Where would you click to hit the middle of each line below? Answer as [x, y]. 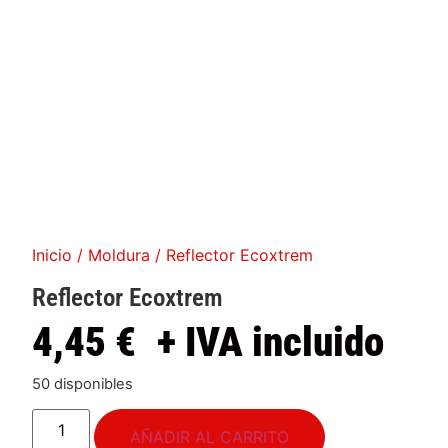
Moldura [119, 255]
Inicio [52, 255]
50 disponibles [83, 384]
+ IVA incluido [271, 342]
